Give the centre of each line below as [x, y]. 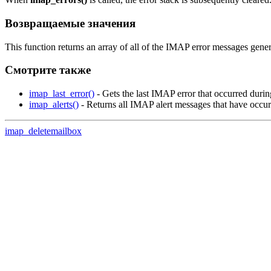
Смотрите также [48, 70]
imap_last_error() [62, 94]
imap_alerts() [54, 105]
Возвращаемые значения [70, 24]
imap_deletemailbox [43, 131]
